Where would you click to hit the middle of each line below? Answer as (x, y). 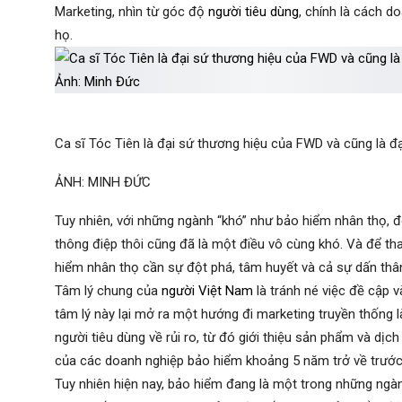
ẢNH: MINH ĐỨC (103, 182)
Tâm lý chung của (108, 291)
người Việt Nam (207, 291)
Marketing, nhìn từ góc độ (131, 12)
